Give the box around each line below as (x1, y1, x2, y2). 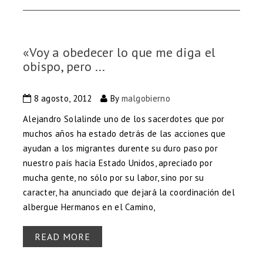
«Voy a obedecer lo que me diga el (22, 43, 215, 60)
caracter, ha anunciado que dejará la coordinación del (22, 186, 235, 198)
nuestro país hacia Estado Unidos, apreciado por (22, 157, 213, 168)
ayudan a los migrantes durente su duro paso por (22, 142, 218, 154)
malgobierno (121, 92, 170, 104)
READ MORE (34, 230, 90, 242)
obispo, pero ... (22, 58, 105, 75)
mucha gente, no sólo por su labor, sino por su (22, 171, 204, 183)
